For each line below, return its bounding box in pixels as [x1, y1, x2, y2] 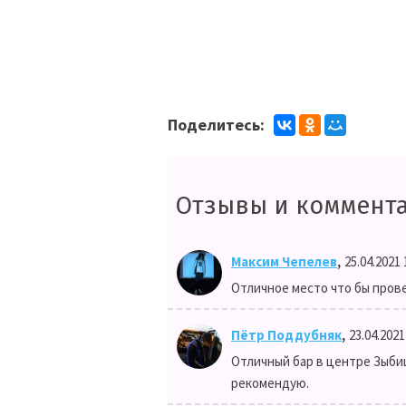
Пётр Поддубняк [231, 326, 342, 343]
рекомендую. [231, 374, 309, 391]
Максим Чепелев [231, 253, 337, 270]
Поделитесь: [168, 114, 265, 135]
